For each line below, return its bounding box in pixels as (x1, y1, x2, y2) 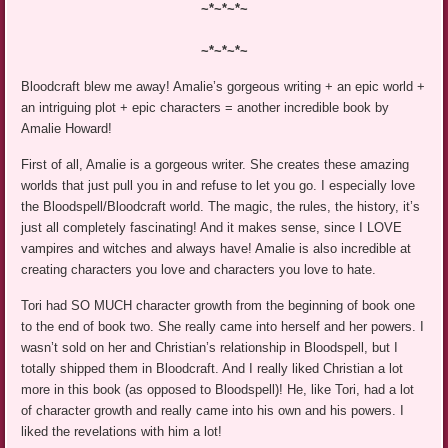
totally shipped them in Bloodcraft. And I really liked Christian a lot (21, 361, 404, 377)
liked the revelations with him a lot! (21, 424, 223, 440)
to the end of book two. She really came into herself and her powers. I (21, 319, 425, 335)
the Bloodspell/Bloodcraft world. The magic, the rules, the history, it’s (21, 199, 421, 215)
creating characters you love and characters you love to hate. (21, 262, 377, 278)
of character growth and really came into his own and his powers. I (21, 403, 405, 419)
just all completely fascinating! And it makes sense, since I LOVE (21, 220, 403, 236)
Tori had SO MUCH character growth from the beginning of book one (21, 298, 416, 314)
